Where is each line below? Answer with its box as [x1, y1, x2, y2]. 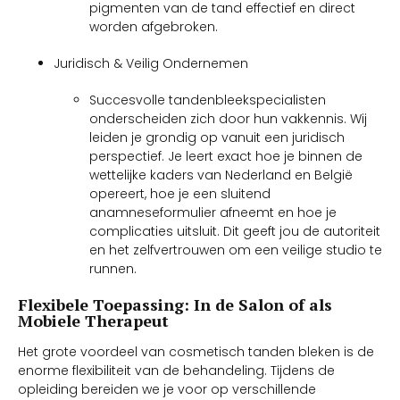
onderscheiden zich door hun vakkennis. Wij [89, 109, 367, 128]
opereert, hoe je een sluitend [89, 184, 271, 203]
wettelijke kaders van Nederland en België [89, 165, 353, 184]
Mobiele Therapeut [18, 309, 169, 331]
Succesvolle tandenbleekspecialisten [89, 90, 326, 109]
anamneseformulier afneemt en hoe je [89, 203, 337, 221]
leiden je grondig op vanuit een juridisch [89, 128, 345, 146]
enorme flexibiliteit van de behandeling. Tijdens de [18, 361, 335, 379]
